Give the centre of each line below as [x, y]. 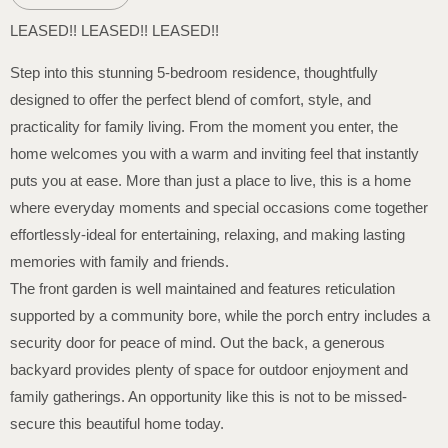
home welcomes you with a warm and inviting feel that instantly [214, 153]
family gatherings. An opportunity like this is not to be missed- [208, 396]
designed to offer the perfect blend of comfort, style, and [190, 99]
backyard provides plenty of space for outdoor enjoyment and [209, 369]
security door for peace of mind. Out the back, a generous [197, 342]
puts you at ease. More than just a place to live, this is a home [210, 180]
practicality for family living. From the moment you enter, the [204, 126]
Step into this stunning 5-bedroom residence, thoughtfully [194, 72]
